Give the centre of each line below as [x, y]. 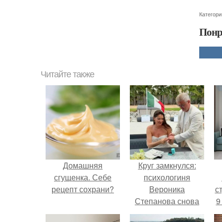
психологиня [167, 177]
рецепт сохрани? [83, 189]
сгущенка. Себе [83, 177]
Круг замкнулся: [167, 165]
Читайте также [67, 74]
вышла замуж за [167, 213]
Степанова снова [167, 201]
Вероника [167, 189]
